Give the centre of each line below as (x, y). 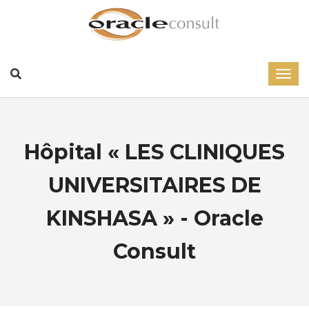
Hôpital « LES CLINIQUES (154, 152)
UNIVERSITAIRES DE (154, 185)
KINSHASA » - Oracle (154, 218)
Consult (154, 251)
